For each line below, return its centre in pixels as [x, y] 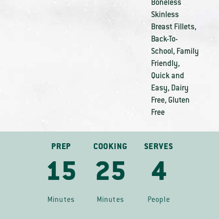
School [162, 52]
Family [187, 52]
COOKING [110, 147]
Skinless [165, 15]
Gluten [179, 101]
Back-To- [164, 40]
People [159, 200]
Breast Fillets [173, 27]
